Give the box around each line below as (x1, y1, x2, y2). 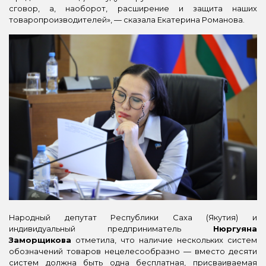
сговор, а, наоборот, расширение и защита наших (9, 4, 257, 14)
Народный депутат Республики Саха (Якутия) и (9, 212, 257, 222)
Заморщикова (9, 235, 71, 245)
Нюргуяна (213, 223, 257, 233)
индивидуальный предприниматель (9, 223, 213, 233)
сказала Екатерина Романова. (123, 15, 245, 25)
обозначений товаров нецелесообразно (9, 246, 183, 256)
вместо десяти (191, 246, 257, 256)
